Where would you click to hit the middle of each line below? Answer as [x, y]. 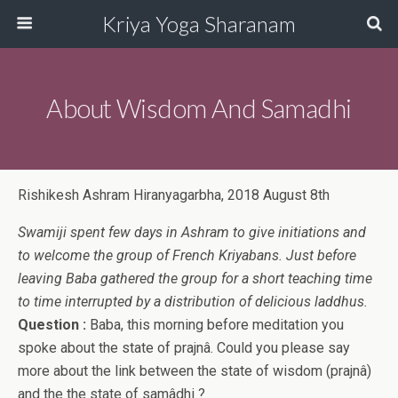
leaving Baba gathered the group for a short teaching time [195, 279]
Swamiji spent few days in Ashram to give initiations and [192, 232]
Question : [54, 325]
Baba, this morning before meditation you [217, 325]
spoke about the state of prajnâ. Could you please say [184, 348]
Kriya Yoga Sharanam [199, 24]
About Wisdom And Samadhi [199, 108]
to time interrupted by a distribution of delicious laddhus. [193, 302]
